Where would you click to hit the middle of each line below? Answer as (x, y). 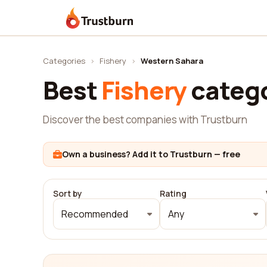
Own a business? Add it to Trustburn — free (151, 154)
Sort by (68, 193)
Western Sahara (172, 61)
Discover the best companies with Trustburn (145, 119)
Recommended (95, 214)
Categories (64, 61)
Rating (173, 193)
